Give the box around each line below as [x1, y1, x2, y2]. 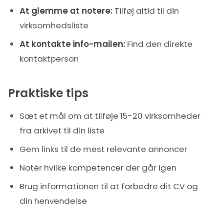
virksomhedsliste [20, 20, 88, 31]
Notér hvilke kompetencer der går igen [20, 162, 176, 174]
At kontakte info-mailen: [20, 38, 125, 50]
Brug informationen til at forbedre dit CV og [20, 180, 198, 192]
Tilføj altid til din [112, 5, 179, 17]
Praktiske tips [8, 85, 88, 101]
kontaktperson [20, 53, 79, 65]
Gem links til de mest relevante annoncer [20, 143, 187, 155]
